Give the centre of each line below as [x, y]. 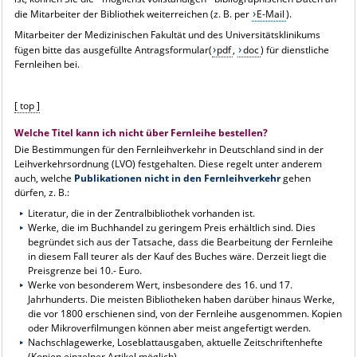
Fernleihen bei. [47, 64]
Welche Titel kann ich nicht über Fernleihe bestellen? [141, 132]
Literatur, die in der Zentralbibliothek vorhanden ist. [142, 213]
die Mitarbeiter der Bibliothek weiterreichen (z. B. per [133, 14]
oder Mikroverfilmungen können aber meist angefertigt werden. [170, 328]
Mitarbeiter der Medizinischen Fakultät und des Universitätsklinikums [167, 34]
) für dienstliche [294, 49]
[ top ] [27, 105]
